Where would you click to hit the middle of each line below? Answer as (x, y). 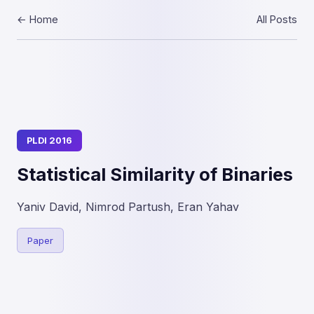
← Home (37, 19)
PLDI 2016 (49, 141)
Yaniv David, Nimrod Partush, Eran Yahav (128, 207)
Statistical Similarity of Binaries (155, 174)
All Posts (277, 19)
